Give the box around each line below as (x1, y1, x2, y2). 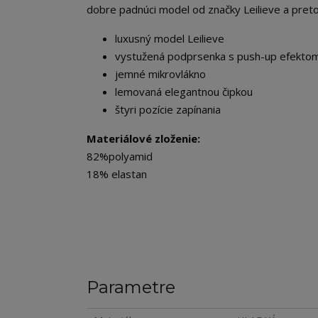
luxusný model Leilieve (115, 31, 224, 45)
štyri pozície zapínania (115, 102, 221, 116)
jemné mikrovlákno (115, 67, 206, 81)
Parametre (87, 277, 175, 297)
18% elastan (87, 167, 147, 181)
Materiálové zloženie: (87, 131, 200, 146)
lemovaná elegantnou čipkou (115, 84, 253, 99)
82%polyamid (87, 149, 153, 163)
